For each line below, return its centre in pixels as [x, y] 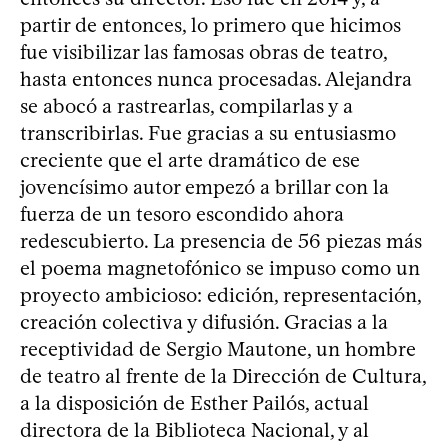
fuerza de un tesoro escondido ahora [182, 213]
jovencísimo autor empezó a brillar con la [204, 186]
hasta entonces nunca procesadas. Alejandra [216, 78]
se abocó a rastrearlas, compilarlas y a [186, 105]
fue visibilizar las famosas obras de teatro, [203, 51]
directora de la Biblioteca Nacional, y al [194, 429]
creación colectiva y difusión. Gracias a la [204, 321]
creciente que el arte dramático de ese [190, 159]
